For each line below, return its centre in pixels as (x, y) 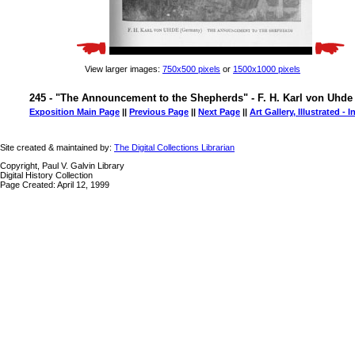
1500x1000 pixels (267, 69)
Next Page (219, 112)
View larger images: (124, 69)
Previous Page (159, 112)
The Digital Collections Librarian (174, 147)
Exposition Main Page (74, 112)
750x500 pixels (191, 69)
